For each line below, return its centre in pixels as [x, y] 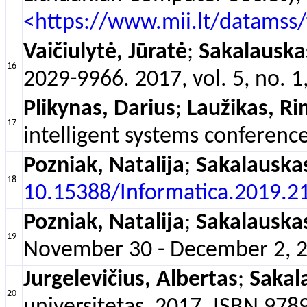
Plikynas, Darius [99, 109]
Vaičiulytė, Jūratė [105, 52]
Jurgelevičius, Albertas [131, 280]
